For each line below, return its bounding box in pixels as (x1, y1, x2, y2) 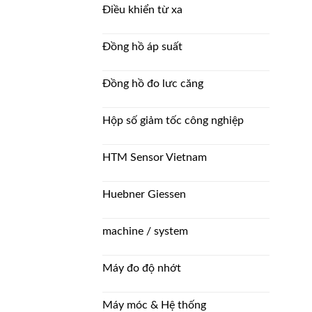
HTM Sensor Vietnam (102, 151, 207, 163)
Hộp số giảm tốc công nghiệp (102, 114, 244, 126)
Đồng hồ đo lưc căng (102, 77, 203, 89)
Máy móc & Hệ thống (102, 299, 206, 311)
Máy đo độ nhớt (102, 262, 181, 274)
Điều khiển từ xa (102, 3, 182, 15)
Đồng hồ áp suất (102, 40, 182, 52)
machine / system (102, 225, 188, 237)
